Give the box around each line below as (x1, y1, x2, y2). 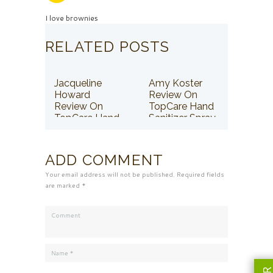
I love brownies (45, 12, 98, 23)
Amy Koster (149, 77, 202, 89)
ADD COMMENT (45, 151, 164, 169)
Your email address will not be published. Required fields (45, 169, 224, 179)
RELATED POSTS (45, 37, 170, 55)
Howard (54, 88, 90, 101)
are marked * (45, 180, 86, 190)
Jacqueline (54, 77, 102, 89)
